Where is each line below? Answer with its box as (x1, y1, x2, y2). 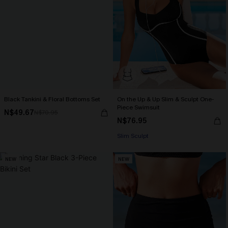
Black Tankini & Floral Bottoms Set (4, 95, 100, 103)
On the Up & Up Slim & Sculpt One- (117, 95, 214, 103)
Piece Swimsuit (117, 103, 160, 111)
